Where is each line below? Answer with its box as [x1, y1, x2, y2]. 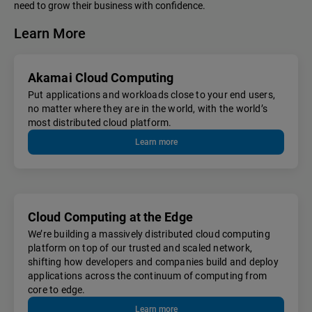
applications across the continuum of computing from [28, 270, 267, 282]
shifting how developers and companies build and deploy [28, 256, 279, 268]
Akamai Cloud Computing [28, 70, 174, 86]
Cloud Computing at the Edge [28, 210, 193, 225]
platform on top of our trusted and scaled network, [28, 242, 253, 254]
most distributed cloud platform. [28, 117, 172, 129]
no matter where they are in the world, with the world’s [28, 103, 268, 115]
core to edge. [28, 284, 86, 296]
